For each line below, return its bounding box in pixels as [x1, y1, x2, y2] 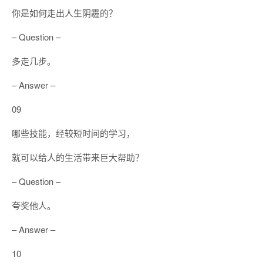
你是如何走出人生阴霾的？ [12, 6, 117, 19]
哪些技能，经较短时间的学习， [12, 127, 135, 139]
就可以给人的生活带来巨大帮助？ [12, 151, 144, 163]
